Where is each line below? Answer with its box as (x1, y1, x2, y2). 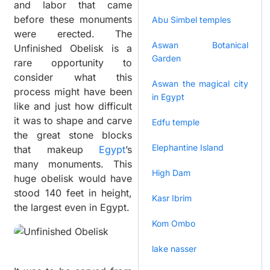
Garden (152, 53, 181, 64)
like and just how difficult (14, 100, 133, 113)
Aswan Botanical (152, 40, 248, 51)
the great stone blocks (14, 129, 133, 142)
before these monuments (14, 13, 133, 26)
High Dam (152, 168, 191, 178)
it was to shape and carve (14, 115, 133, 127)
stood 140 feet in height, (14, 187, 133, 199)
